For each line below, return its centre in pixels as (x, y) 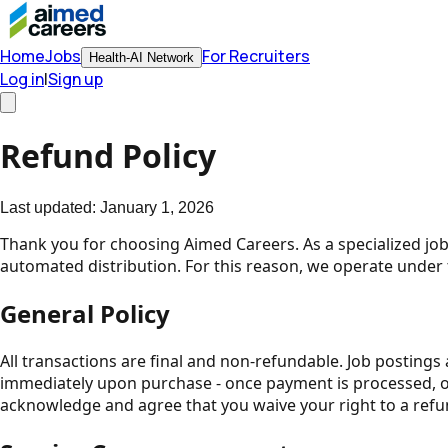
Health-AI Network (141, 57)
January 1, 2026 (157, 207)
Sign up (75, 79)
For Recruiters (256, 56)
